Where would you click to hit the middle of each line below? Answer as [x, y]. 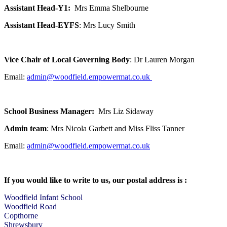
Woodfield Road [30, 207]
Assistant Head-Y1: [37, 8]
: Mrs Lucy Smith [107, 25]
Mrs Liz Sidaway [125, 111]
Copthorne [21, 216]
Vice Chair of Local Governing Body [67, 60]
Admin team [25, 129]
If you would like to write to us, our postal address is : [96, 180]
